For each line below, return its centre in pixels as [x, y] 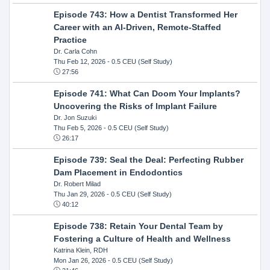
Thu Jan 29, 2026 [79, 194]
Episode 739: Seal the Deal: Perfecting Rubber [148, 159]
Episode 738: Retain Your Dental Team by [138, 226]
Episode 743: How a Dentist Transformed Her [145, 14]
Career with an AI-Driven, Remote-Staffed [137, 27]
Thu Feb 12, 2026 [79, 61]
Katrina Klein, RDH [80, 250]
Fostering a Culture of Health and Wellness [142, 238]
